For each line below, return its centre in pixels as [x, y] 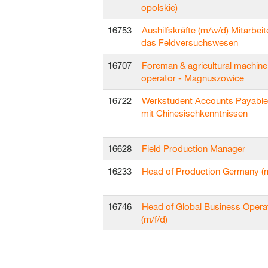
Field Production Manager [194, 148]
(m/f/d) [154, 219]
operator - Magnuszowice [193, 78]
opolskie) [159, 7]
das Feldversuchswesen [190, 42]
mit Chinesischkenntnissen [194, 113]
